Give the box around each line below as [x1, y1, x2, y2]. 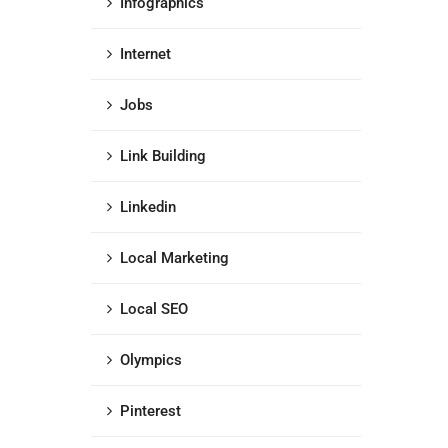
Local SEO [120, 300, 188, 318]
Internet [120, 45, 171, 63]
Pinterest [120, 402, 181, 420]
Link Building [120, 147, 206, 165]
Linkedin [120, 198, 176, 216]
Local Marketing [120, 249, 229, 267]
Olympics [120, 351, 182, 369]
